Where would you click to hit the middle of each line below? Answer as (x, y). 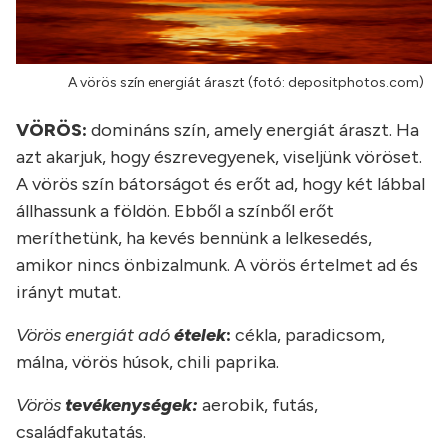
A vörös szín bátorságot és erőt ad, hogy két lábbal (220, 183)
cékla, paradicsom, (308, 334)
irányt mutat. (68, 291)
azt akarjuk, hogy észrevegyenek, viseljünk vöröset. (219, 156)
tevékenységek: (131, 404)
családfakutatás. (81, 431)
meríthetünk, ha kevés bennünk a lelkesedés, (194, 237)
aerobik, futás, (258, 404)
